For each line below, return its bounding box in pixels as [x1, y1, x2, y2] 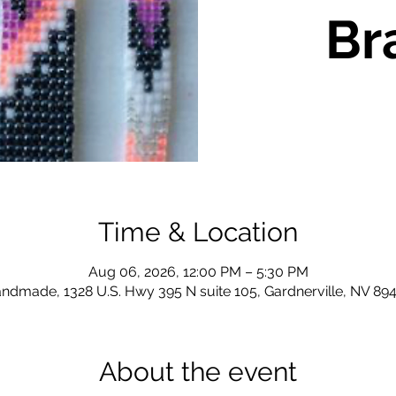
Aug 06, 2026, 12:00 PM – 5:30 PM [88, 263, 308, 280]
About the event [99, 355, 297, 387]
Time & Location [98, 216, 298, 247]
